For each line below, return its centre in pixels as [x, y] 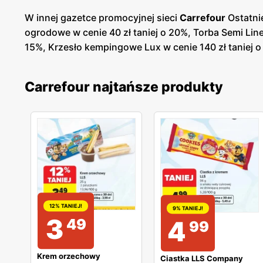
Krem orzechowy [69, 256]
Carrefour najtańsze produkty [124, 87]
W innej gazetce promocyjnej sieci [102, 17]
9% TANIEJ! [188, 208]
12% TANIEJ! [66, 205]
